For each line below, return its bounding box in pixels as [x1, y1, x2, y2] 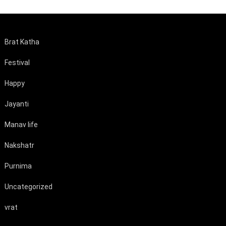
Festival [4, 58, 30, 67]
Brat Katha [4, 37, 39, 46]
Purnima [4, 161, 32, 170]
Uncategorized [4, 182, 52, 191]
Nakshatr [4, 141, 34, 149]
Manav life [4, 120, 38, 129]
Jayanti [4, 99, 29, 108]
